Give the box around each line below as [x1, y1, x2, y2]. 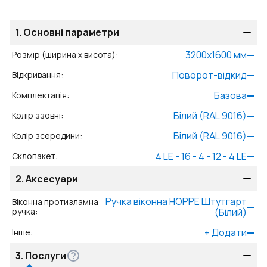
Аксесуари [26, 172, 78, 185]
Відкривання [12, 69, 61, 80]
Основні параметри [23, 26, 119, 39]
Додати [212, 226, 247, 239]
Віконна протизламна [12, 196, 98, 207]
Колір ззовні [12, 110, 61, 121]
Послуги [25, 249, 66, 262]
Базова [214, 89, 247, 102]
